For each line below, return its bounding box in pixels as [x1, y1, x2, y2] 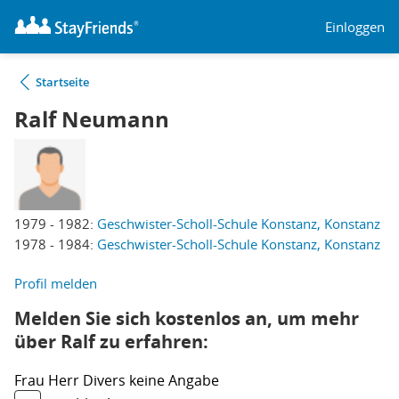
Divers [83, 370, 129, 390]
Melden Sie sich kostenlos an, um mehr [14, 306, 359, 330]
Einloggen [325, 17, 385, 36]
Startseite [36, 74, 89, 90]
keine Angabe [129, 370, 219, 390]
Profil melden [14, 274, 97, 292]
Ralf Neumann [14, 104, 169, 134]
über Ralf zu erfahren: [14, 330, 208, 354]
